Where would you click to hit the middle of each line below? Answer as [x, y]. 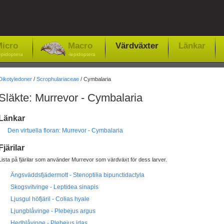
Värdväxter [137, 46]
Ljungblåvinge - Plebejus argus [53, 211]
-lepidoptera [81, 54]
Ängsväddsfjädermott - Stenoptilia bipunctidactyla [77, 175]
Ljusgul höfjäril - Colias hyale [50, 199]
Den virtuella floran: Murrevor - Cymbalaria [65, 131]
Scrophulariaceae [57, 79]
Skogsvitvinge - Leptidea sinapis [54, 187]
